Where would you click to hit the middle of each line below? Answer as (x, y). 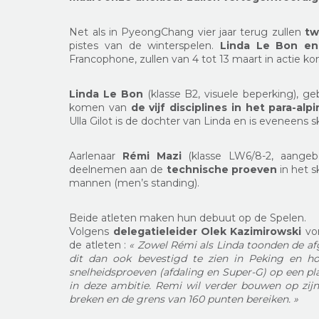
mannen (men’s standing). (135, 183)
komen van (100, 108)
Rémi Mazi (152, 156)
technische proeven (221, 169)
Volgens (91, 231)
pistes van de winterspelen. (145, 46)
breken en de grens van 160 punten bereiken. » (184, 299)
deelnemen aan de (118, 169)
